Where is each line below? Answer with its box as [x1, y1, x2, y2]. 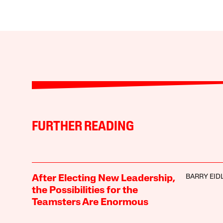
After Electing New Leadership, [31, 173, 175, 184]
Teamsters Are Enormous [31, 197, 148, 208]
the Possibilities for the [31, 185, 138, 196]
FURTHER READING [31, 120, 134, 134]
